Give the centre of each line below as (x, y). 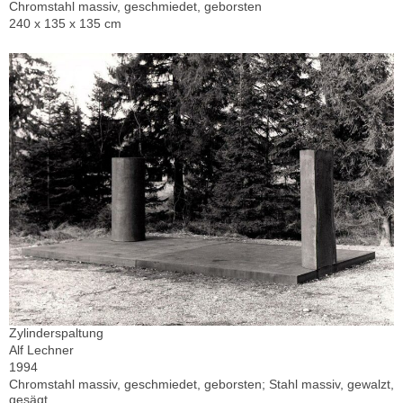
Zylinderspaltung (56, 333)
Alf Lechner (41, 350)
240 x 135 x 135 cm (65, 24)
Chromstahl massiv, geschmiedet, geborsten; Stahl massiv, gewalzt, (201, 385)
